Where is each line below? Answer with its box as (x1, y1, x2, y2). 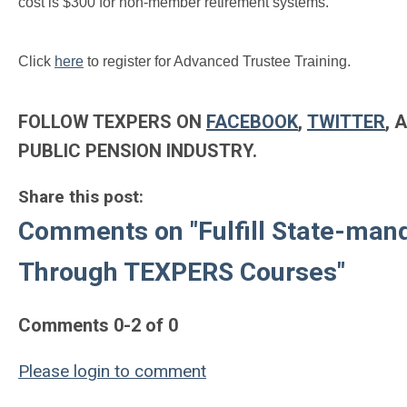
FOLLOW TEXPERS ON (18, 111, 206, 133)
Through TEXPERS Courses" (18, 257, 345, 287)
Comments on (18, 216, 190, 246)
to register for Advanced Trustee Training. (84, 54, 351, 69)
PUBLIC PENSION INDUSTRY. (18, 140, 257, 162)
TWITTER (307, 111, 385, 133)
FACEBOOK (206, 111, 298, 133)
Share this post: (18, 186, 144, 207)
